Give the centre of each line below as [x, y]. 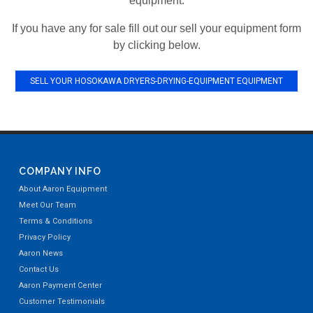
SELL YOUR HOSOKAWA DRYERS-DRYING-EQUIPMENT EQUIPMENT [156, 81]
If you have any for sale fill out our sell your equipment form [156, 28]
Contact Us [39, 269]
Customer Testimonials [62, 301]
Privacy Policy [45, 237]
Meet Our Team [48, 205]
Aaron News [41, 253]
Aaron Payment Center [60, 285]
